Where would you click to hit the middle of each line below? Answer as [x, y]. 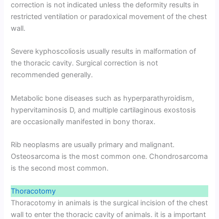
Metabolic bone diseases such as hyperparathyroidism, [103, 98]
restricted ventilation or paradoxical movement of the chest [109, 16]
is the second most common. [60, 168]
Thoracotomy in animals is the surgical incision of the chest [109, 203]
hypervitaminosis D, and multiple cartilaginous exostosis [104, 110]
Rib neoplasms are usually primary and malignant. [93, 144]
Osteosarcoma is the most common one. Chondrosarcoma [109, 156]
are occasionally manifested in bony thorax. [83, 121]
